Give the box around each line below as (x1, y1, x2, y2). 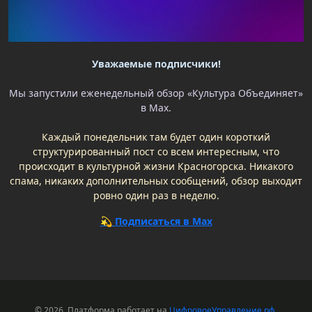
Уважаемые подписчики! (91, 56, 221, 70)
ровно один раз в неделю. (93, 188, 219, 202)
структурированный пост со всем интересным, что (33, 144, 279, 158)
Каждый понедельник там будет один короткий (42, 130, 270, 143)
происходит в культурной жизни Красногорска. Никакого (19, 159, 293, 173)
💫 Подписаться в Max (100, 214, 212, 228)
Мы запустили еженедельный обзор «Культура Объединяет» (9, 86, 303, 100)
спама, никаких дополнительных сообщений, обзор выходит (10, 173, 302, 187)
